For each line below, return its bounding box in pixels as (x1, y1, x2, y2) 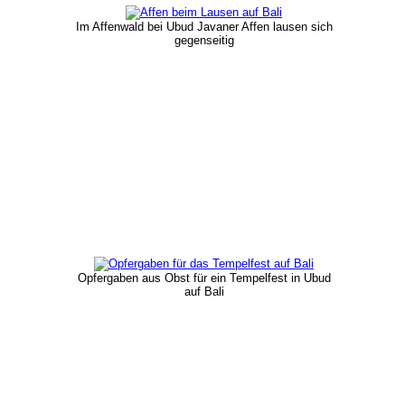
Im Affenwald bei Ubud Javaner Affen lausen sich (75, 19, 333, 33)
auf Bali (184, 284, 224, 298)
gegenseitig (174, 33, 234, 47)
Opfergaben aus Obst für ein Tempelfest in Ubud (77, 270, 331, 285)
